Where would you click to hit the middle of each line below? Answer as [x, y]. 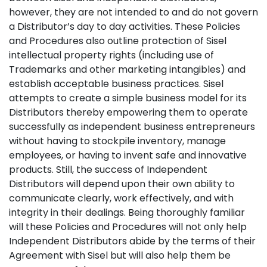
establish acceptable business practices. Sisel [116, 84]
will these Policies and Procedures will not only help [128, 227]
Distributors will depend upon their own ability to [122, 184]
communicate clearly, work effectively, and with [121, 198]
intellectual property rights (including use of [111, 55]
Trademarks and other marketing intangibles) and [127, 69]
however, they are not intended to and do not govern [133, 12]
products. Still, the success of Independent [108, 170]
